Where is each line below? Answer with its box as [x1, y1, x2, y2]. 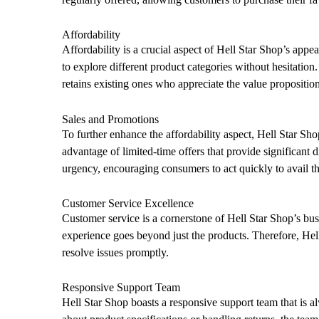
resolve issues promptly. [62, 246, 169, 258]
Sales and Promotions [62, 113, 159, 125]
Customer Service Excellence [62, 197, 194, 209]
